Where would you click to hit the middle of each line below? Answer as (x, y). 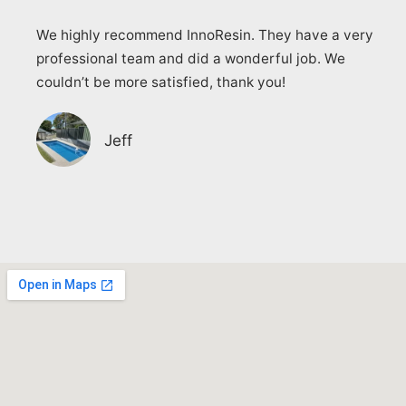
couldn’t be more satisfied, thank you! (161, 82)
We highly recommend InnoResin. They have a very (205, 35)
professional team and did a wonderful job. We (191, 59)
